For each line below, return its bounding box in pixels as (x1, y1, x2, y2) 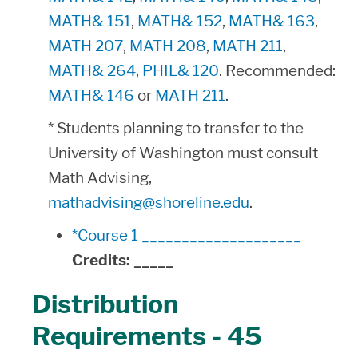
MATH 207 (48, 37, 123, 55)
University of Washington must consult (48, 144, 318, 162)
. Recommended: (219, 62, 336, 80)
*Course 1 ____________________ (72, 226, 301, 245)
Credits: (72, 251, 130, 269)
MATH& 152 (137, 12, 222, 30)
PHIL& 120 (142, 62, 219, 80)
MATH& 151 (48, 12, 131, 30)
